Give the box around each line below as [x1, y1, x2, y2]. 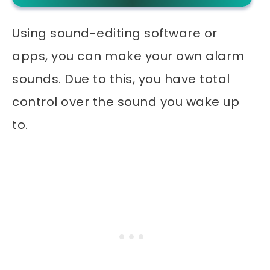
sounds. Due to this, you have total [12, 71, 230, 88]
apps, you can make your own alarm [12, 48, 245, 65]
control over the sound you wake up [12, 93, 239, 111]
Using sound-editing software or [12, 25, 218, 42]
